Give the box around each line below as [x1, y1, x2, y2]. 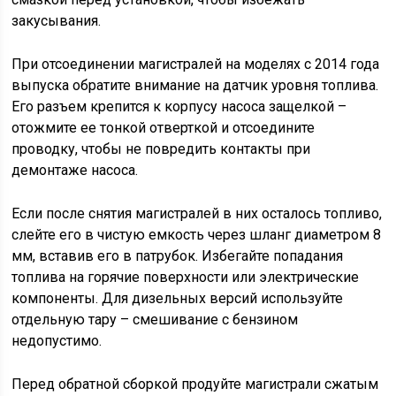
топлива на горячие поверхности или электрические [11, 269, 360, 286]
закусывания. [11, 12, 102, 29]
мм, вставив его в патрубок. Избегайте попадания [11, 247, 344, 264]
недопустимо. [11, 332, 103, 349]
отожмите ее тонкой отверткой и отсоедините [11, 119, 316, 136]
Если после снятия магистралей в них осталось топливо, [11, 205, 383, 222]
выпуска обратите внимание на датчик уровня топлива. [11, 77, 379, 94]
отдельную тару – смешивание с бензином [11, 311, 299, 328]
